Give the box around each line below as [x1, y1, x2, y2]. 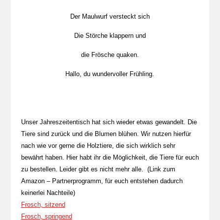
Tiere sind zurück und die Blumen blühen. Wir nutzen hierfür [21, 130, 191, 137]
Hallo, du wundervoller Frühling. [65, 70, 155, 78]
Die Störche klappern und [74, 32, 146, 39]
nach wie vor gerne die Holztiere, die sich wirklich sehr [21, 142, 175, 149]
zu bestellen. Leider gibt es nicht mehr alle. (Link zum [21, 165, 175, 173]
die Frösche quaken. [81, 51, 139, 58]
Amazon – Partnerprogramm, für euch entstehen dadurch [21, 177, 183, 185]
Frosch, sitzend [21, 201, 65, 208]
